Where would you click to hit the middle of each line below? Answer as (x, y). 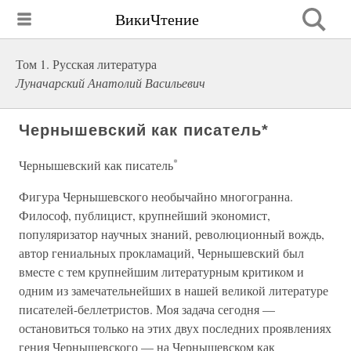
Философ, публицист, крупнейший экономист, (145, 215)
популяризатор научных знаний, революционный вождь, (172, 234)
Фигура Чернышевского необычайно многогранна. (156, 196)
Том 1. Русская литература (86, 64)
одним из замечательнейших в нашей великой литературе (174, 290)
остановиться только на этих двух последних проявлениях (175, 328)
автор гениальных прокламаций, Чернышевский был (161, 253)
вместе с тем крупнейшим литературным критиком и (161, 271)
